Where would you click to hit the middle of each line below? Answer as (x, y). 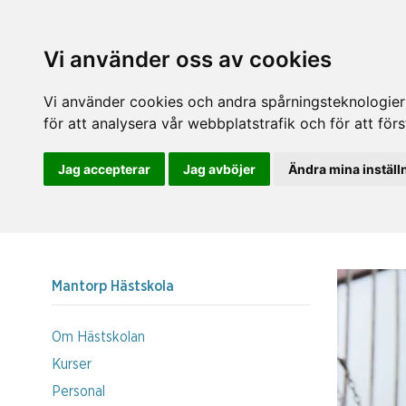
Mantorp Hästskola (113, 286)
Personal (78, 391)
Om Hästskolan (98, 337)
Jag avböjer (219, 169)
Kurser (72, 364)
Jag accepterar (104, 169)
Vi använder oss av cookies (188, 59)
